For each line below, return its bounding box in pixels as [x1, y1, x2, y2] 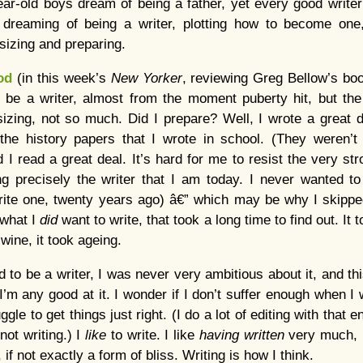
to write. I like [110, 327, 199, 343]
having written [199, 327, 289, 343]
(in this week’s [12, 70, 111, 86]
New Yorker [110, 70, 182, 86]
